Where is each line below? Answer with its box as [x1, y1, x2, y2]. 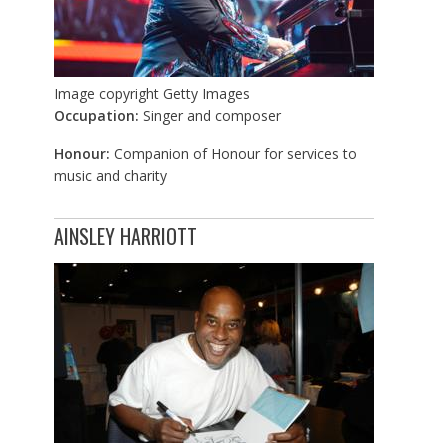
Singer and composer [142, 106, 281, 126]
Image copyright [53, 84, 159, 104]
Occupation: [53, 106, 143, 126]
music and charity [53, 166, 167, 186]
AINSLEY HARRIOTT [53, 221, 197, 252]
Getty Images [162, 84, 250, 104]
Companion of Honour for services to [113, 144, 357, 164]
